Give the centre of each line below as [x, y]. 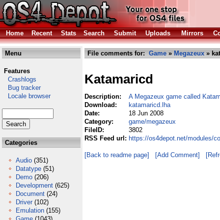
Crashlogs [19, 79]
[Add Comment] [178, 155]
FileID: [95, 130]
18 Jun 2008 [146, 113]
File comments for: [117, 53]
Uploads [158, 33]
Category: [100, 122]
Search [94, 33]
